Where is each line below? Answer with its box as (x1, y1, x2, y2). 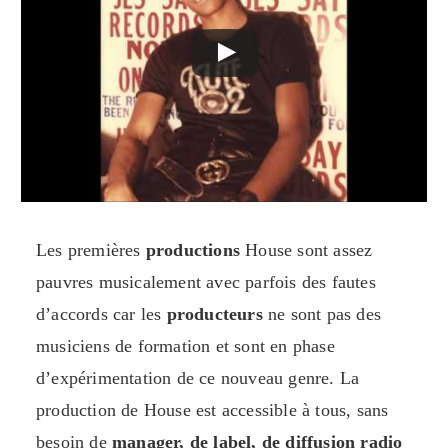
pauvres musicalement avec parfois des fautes (36, 272, 376, 293)
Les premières (36, 240, 146, 261)
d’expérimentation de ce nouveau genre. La (36, 368, 360, 389)
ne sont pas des (262, 304, 382, 325)
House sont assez (245, 240, 373, 261)
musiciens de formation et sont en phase (36, 336, 335, 357)
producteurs (166, 304, 263, 325)
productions (145, 240, 246, 261)
